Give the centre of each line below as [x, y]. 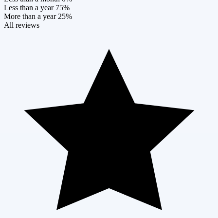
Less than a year [29, 7]
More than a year [30, 16]
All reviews [22, 25]
